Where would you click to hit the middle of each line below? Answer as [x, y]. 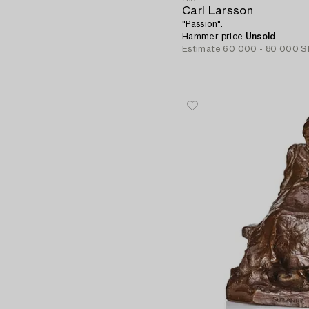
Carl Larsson [218, 11]
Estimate [201, 49]
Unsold [260, 36]
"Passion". [203, 24]
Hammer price [214, 36]
